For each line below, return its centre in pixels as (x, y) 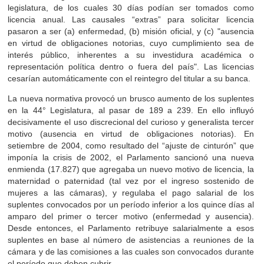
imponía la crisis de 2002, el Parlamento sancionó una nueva (131, 157)
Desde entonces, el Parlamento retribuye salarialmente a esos (131, 228)
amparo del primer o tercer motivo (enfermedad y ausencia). (131, 216)
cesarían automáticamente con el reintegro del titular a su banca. (129, 78)
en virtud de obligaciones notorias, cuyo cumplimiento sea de (131, 43)
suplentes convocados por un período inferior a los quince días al (131, 204)
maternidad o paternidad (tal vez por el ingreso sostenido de (131, 181)
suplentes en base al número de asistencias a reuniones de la (131, 240)
